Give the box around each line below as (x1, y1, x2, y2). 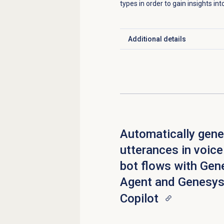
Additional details (127, 35, 186, 43)
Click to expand (127, 39, 177, 47)
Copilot (119, 191, 158, 206)
